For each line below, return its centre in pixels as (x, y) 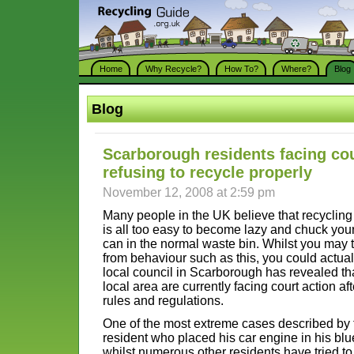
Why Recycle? (173, 69)
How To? (241, 69)
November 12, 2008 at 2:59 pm (189, 192)
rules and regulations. (163, 301)
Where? (296, 69)
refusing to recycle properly (207, 172)
